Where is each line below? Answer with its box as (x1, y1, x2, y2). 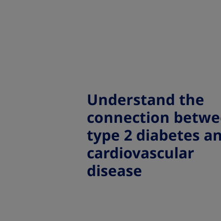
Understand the (87, 89, 204, 110)
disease (87, 160, 142, 182)
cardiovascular (87, 143, 194, 164)
